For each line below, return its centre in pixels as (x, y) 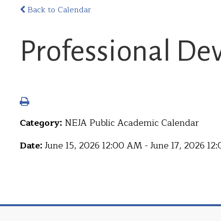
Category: (42, 123)
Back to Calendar (58, 10)
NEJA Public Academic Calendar (132, 123)
